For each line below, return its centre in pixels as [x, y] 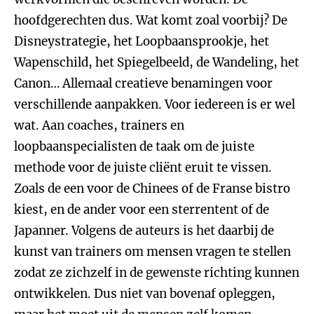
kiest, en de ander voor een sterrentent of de [142, 210]
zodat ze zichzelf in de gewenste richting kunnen [157, 273]
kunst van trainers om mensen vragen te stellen [152, 252]
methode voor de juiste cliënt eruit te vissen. [143, 168]
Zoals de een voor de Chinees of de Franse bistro [152, 189]
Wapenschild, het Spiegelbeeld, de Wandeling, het [157, 62]
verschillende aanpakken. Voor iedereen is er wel [155, 104]
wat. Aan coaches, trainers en [99, 125]
